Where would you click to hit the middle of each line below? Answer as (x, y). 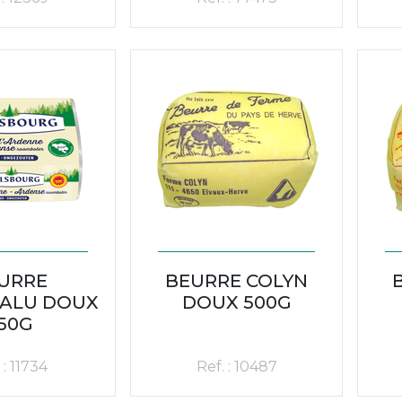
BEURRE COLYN (236, 280)
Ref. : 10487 (236, 366)
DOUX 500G (236, 302)
